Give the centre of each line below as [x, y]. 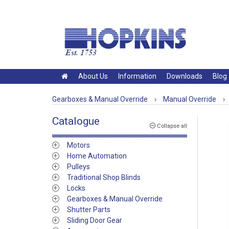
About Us [93, 76]
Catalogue [76, 121]
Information [137, 76]
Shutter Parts [89, 210]
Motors [78, 145]
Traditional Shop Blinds [104, 177]
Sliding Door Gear [95, 220]
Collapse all [171, 126]
